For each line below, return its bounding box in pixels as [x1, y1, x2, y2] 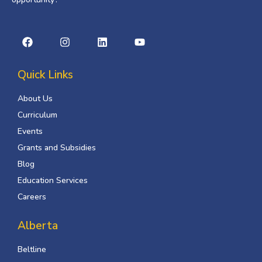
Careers [18, 191, 46, 202]
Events [18, 125, 43, 137]
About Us [18, 92, 53, 104]
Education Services [18, 174, 88, 186]
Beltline [18, 243, 46, 255]
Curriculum [18, 109, 57, 120]
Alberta [18, 218, 58, 233]
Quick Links [18, 67, 73, 82]
